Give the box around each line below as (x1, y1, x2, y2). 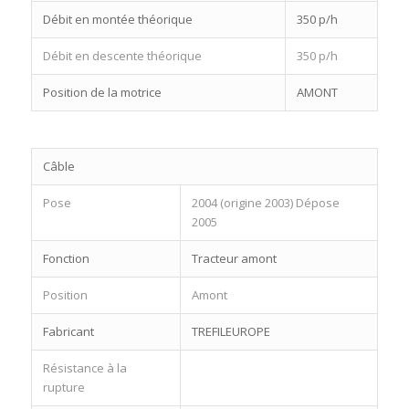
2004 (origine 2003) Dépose (191, 194, 340, 211)
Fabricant (42, 322, 94, 340)
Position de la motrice (42, 83, 162, 100)
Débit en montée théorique (42, 10, 193, 27)
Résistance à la (42, 359, 127, 376)
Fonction (42, 249, 89, 267)
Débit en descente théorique (42, 47, 202, 64)
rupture (42, 378, 85, 395)
